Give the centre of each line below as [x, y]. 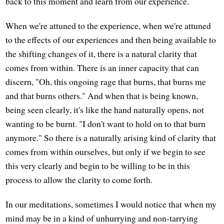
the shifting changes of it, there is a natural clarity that [101, 54]
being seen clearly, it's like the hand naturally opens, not [105, 110]
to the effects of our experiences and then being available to [111, 40]
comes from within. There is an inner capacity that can [102, 68]
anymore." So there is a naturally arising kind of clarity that [111, 138]
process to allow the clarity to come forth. [79, 180]
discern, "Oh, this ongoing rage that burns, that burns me [106, 82]
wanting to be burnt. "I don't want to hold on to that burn [106, 124]
